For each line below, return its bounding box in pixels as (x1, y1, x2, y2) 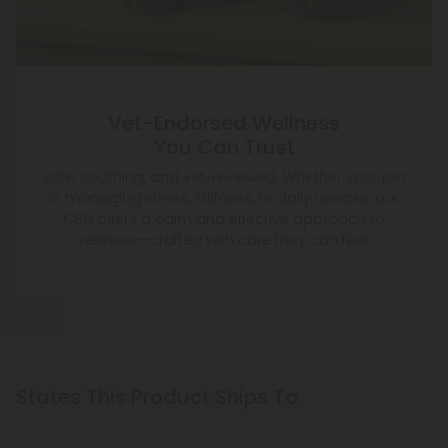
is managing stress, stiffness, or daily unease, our (49, 188, 399, 209)
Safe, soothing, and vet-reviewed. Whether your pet (42, 167, 406, 188)
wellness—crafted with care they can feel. (78, 230, 370, 251)
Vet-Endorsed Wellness (108, 109, 340, 138)
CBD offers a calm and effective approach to (63, 209, 385, 230)
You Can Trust (153, 133, 295, 162)
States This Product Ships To (16, 383, 298, 412)
